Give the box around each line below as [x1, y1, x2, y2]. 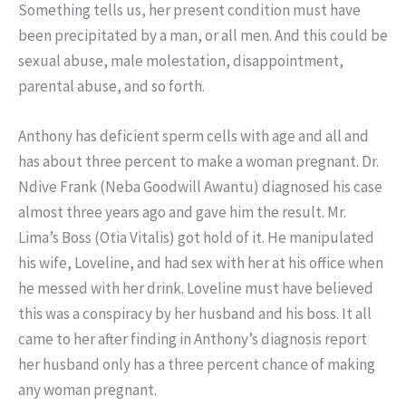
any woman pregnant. [18, 380, 157, 401]
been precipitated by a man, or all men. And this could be [18, 25, 388, 46]
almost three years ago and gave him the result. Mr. [18, 202, 346, 223]
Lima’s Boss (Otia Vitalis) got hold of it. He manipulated [18, 227, 374, 248]
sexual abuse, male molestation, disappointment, [18, 51, 343, 72]
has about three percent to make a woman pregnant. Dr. [18, 151, 379, 172]
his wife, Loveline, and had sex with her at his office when [18, 253, 383, 274]
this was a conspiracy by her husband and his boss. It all [18, 304, 372, 324]
